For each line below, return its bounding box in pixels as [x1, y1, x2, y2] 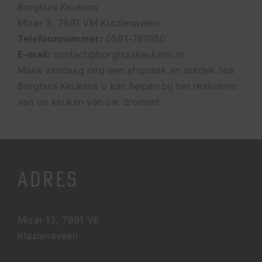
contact [50, 48, 87, 60]
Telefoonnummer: [18, 32, 103, 44]
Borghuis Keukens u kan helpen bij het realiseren [18, 80, 237, 92]
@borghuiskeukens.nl [87, 48, 184, 60]
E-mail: [18, 48, 50, 60]
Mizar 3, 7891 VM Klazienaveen [18, 16, 161, 29]
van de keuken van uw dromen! [18, 95, 160, 108]
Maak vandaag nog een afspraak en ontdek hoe [18, 64, 235, 76]
